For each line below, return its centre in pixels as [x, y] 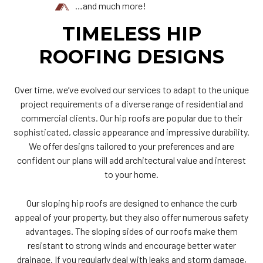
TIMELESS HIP [131, 33]
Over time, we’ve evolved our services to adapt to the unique [131, 89]
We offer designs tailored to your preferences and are [131, 146]
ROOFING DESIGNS [131, 56]
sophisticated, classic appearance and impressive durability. [131, 131]
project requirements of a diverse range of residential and [131, 103]
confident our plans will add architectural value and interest [131, 160]
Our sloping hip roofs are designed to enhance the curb [131, 203]
